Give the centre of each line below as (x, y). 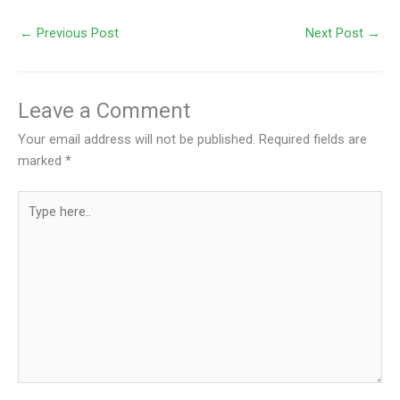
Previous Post (76, 33)
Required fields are (313, 139)
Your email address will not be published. (137, 139)
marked (42, 160)
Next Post (336, 33)
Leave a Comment (104, 110)
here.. (33, 222)
